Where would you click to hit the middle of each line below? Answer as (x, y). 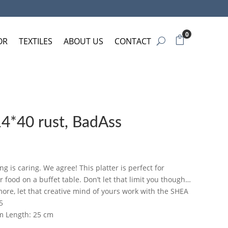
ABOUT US (83, 41)
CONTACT (133, 41)
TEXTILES (36, 41)
